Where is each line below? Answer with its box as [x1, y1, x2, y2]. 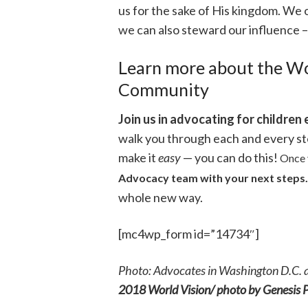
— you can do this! [183, 149, 280, 165]
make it [118, 149, 158, 165]
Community [118, 79, 209, 100]
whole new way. [118, 189, 203, 205]
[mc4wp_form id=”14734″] [118, 225, 259, 241]
